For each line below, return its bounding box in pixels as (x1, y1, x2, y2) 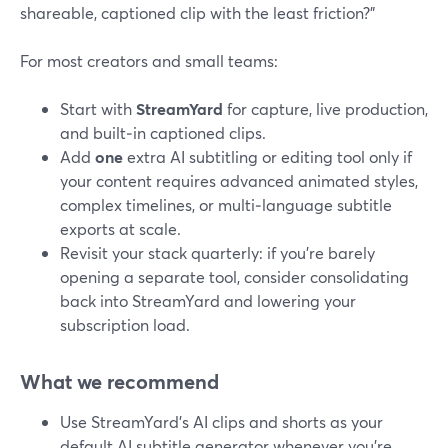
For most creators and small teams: (20, 50, 278, 71)
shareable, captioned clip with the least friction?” (20, 2, 375, 23)
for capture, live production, (223, 98, 428, 119)
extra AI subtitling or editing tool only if (123, 146, 412, 167)
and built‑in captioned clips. (60, 122, 266, 143)
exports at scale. (60, 218, 181, 239)
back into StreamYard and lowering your (60, 290, 356, 311)
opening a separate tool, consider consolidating (60, 266, 409, 287)
